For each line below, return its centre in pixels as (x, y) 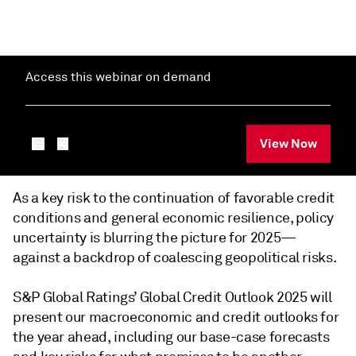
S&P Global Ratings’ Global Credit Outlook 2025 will (172, 297)
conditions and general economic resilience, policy (174, 218)
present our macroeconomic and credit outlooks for (176, 317)
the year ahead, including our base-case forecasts (171, 337)
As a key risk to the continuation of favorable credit (174, 198)
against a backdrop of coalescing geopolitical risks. (175, 257)
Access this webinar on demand (118, 77)
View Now (288, 143)
